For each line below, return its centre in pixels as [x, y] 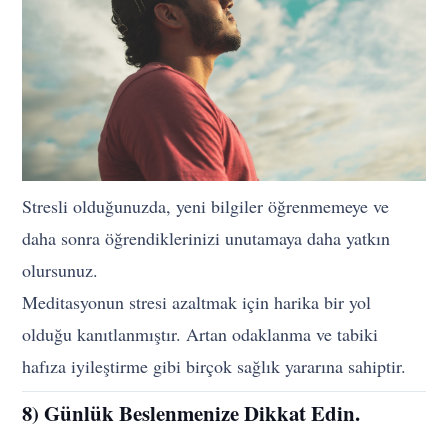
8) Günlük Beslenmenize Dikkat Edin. [191, 412]
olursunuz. [60, 269]
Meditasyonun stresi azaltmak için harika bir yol [197, 301]
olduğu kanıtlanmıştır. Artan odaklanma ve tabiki [200, 333]
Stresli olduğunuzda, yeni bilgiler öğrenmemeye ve [206, 205]
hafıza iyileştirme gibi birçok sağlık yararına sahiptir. [214, 365]
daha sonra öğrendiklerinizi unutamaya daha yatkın [206, 237]
